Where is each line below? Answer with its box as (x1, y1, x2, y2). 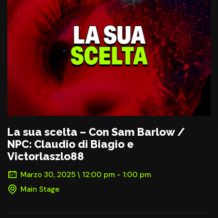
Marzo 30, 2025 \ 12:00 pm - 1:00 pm (20, 170, 151, 180)
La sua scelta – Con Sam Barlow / (7, 126, 185, 139)
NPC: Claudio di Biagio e (7, 138, 134, 151)
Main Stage (20, 184, 59, 195)
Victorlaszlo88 (7, 150, 84, 163)
